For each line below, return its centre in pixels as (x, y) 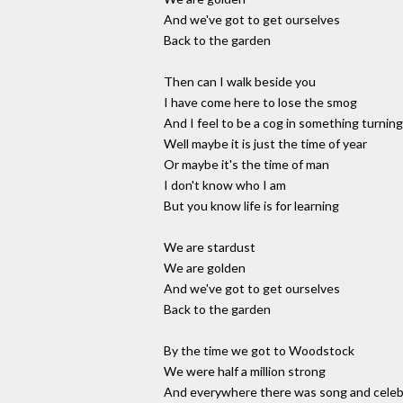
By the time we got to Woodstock (259, 351)
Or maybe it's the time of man (246, 165)
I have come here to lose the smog (260, 103)
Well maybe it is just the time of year (265, 144)
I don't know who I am (225, 185)
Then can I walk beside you (240, 82)
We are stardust (210, 247)
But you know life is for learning (251, 206)
